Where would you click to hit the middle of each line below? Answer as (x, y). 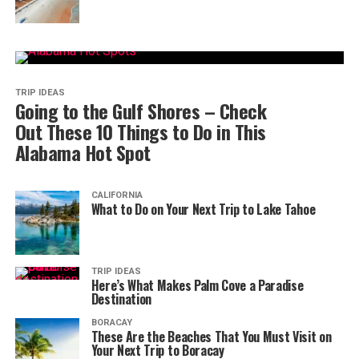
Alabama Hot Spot (83, 152)
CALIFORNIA (117, 195)
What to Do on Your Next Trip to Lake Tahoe (203, 209)
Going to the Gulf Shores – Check (141, 111)
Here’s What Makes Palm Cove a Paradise (197, 285)
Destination (121, 299)
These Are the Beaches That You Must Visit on (211, 337)
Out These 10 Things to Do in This (140, 131)
